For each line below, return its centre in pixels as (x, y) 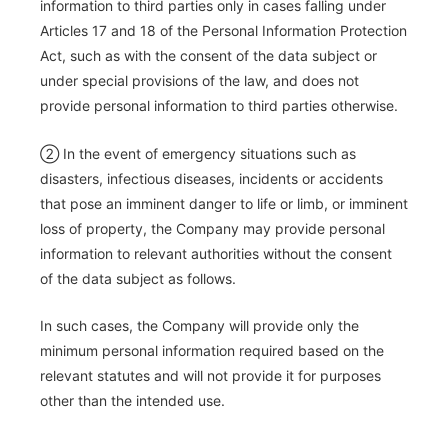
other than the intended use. (132, 401)
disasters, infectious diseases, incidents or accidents (211, 178)
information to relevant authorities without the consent (216, 253)
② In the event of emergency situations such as (198, 153)
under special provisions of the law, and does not (199, 81)
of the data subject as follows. (138, 278)
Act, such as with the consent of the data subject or (208, 56)
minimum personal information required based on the (212, 351)
